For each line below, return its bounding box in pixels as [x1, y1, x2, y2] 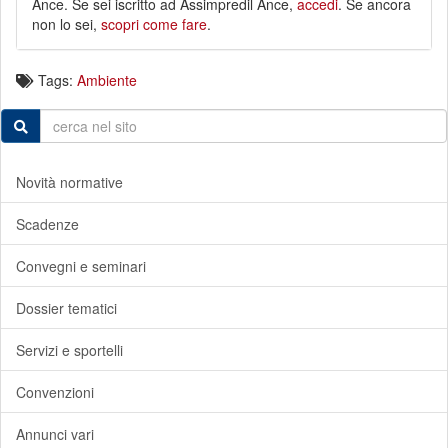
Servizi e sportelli [16, 340, 123, 360]
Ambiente [77, 70, 137, 90]
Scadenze [16, 214, 79, 234]
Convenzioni [16, 382, 94, 402]
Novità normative [16, 172, 123, 192]
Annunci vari [16, 424, 94, 444]
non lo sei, [32, 14, 101, 34]
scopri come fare [101, 14, 207, 34]
